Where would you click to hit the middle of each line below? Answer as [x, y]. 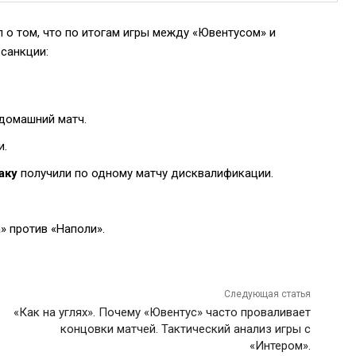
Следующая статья [268, 294]
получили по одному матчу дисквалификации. [145, 173]
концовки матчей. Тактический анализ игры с [186, 329]
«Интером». [281, 346]
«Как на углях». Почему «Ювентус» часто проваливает [163, 312]
